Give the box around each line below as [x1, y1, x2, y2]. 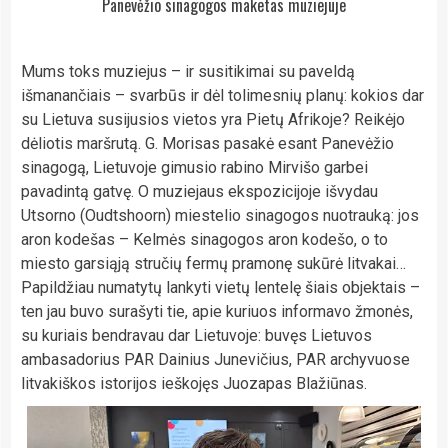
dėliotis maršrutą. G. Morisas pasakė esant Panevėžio [21, 133, 394, 153]
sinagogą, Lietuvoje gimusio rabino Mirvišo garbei [21, 157, 368, 177]
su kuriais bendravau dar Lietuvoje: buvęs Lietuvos [21, 325, 372, 345]
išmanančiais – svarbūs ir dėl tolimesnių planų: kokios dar [21, 85, 424, 105]
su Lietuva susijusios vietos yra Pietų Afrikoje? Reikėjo [21, 109, 405, 129]
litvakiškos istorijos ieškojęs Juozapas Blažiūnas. [21, 373, 367, 393]
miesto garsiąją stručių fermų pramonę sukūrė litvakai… [21, 253, 406, 273]
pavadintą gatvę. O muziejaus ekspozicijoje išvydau [21, 181, 378, 201]
